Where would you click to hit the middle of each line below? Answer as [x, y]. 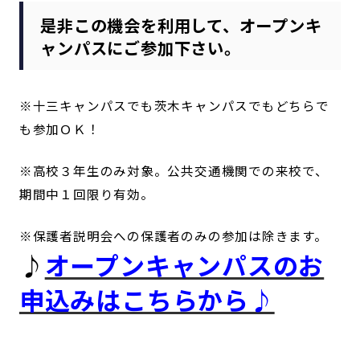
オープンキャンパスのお [184, 265]
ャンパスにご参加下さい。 [141, 47]
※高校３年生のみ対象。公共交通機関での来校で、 [174, 170]
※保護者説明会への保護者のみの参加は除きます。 [173, 236]
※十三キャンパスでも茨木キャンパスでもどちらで [174, 105]
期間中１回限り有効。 [86, 194]
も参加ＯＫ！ [59, 128]
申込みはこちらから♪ [147, 300]
